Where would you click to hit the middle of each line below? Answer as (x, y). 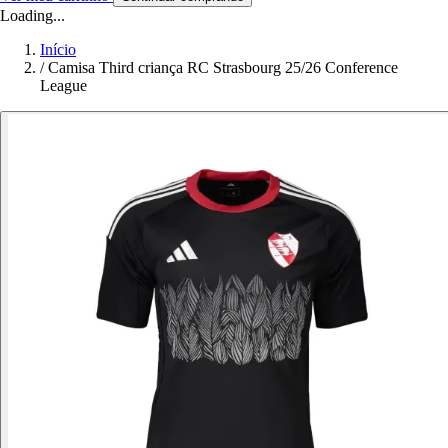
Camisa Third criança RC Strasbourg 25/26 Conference (223, 68)
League (63, 86)
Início (58, 50)
